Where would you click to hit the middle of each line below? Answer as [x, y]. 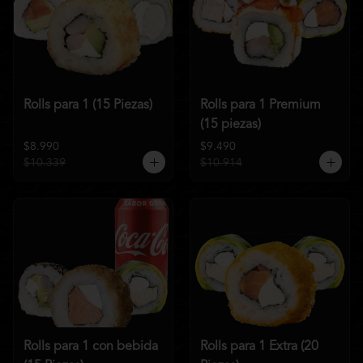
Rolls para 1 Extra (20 [259, 346]
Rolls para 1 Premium [261, 105]
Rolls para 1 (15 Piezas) [88, 105]
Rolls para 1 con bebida [91, 346]
